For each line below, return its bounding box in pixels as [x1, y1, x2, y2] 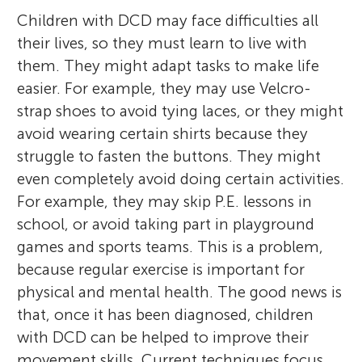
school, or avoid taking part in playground [17, 214, 315, 234]
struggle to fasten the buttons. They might [17, 146, 322, 166]
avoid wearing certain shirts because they [17, 124, 309, 143]
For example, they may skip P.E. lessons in [17, 192, 313, 211]
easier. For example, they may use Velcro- [17, 78, 312, 98]
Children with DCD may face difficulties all [17, 11, 319, 30]
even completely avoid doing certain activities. [17, 169, 345, 188]
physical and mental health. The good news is [17, 282, 343, 301]
